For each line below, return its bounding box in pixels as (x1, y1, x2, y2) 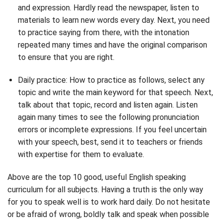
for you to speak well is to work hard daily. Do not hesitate (7, 197, 210, 207)
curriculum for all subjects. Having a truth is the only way (7, 184, 203, 194)
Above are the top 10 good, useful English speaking (7, 172, 186, 182)
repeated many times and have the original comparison (17, 40, 207, 50)
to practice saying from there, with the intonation (17, 28, 189, 38)
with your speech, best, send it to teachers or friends (17, 137, 203, 147)
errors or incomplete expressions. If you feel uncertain (17, 124, 207, 134)
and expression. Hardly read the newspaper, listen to (17, 3, 199, 13)
